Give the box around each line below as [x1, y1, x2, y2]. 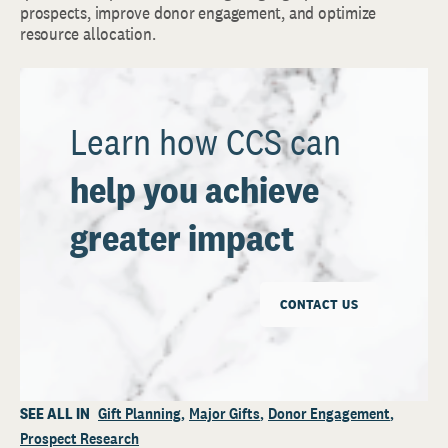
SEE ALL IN [20, 402, 90, 424]
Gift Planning [98, 402, 181, 424]
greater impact [70, 213, 294, 261]
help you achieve [70, 165, 319, 213]
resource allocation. [20, 21, 156, 45]
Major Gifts [189, 402, 260, 424]
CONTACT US [279, 294, 358, 313]
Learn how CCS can [70, 117, 341, 165]
